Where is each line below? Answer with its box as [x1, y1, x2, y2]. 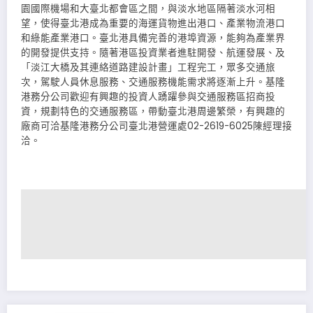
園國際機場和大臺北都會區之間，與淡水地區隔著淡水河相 [21, 1, 275, 15]
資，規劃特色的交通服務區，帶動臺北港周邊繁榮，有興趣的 [21, 104, 285, 118]
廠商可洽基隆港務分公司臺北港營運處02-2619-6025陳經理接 [21, 119, 292, 133]
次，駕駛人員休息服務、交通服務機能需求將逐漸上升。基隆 [21, 75, 285, 89]
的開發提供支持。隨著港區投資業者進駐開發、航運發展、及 [21, 45, 285, 59]
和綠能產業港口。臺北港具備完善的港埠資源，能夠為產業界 [21, 31, 285, 45]
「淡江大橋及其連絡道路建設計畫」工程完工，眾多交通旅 [21, 60, 275, 74]
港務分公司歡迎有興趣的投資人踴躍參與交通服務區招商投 [21, 89, 275, 103]
